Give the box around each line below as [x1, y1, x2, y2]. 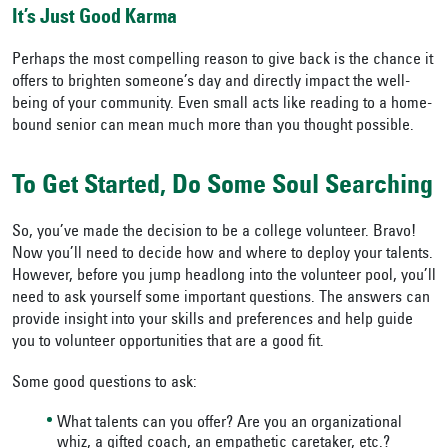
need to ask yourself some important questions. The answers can [12, 290, 430, 307]
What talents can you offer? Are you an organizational [57, 415, 402, 432]
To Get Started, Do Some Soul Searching [12, 174, 433, 201]
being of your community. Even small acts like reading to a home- [12, 96, 432, 113]
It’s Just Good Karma [12, 9, 177, 30]
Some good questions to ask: [12, 375, 197, 392]
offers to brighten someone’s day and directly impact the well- [12, 74, 410, 91]
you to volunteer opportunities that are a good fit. [12, 334, 324, 351]
